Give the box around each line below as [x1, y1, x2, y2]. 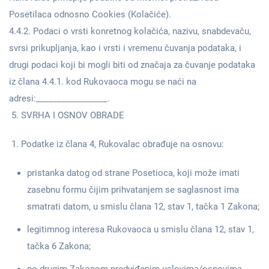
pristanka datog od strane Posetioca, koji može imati [27, 168, 240, 178]
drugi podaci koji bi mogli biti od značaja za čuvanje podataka [9, 59, 255, 70]
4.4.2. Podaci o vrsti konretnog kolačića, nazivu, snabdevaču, [9, 26, 251, 37]
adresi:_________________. [9, 93, 110, 104]
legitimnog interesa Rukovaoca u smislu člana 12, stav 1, [27, 224, 254, 235]
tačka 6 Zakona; [27, 241, 91, 252]
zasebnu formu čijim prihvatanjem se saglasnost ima [27, 184, 239, 195]
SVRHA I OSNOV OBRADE [21, 110, 124, 121]
